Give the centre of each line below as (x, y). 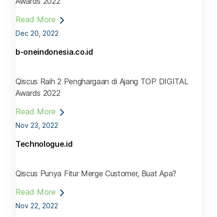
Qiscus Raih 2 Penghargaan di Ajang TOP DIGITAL (102, 81)
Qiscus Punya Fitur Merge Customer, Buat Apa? (96, 174)
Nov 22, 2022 (37, 206)
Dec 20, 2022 (37, 33)
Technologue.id (44, 144)
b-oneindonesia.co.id (54, 52)
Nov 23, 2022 (37, 125)
